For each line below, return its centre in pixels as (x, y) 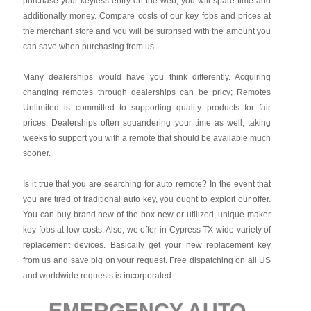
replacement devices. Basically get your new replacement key (147, 245)
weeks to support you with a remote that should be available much (147, 138)
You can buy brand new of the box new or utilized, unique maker (147, 215)
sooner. (36, 153)
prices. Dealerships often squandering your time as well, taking (147, 123)
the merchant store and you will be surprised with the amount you (147, 31)
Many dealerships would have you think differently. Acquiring (147, 77)
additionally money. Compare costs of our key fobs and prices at (147, 16)
